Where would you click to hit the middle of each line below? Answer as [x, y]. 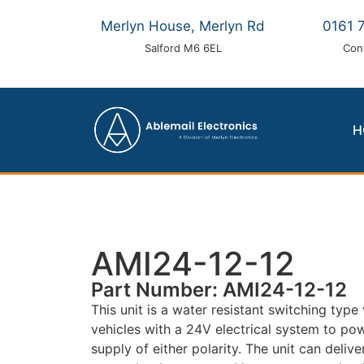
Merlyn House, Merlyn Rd [183, 26]
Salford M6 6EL [183, 48]
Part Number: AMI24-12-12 [219, 289]
